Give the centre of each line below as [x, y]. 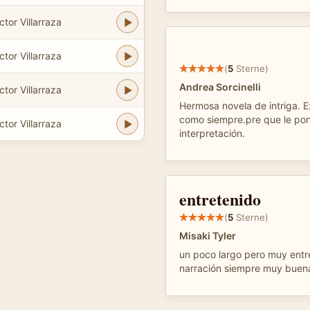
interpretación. [212, 133]
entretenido [220, 199]
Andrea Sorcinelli [220, 87]
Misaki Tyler [208, 236]
